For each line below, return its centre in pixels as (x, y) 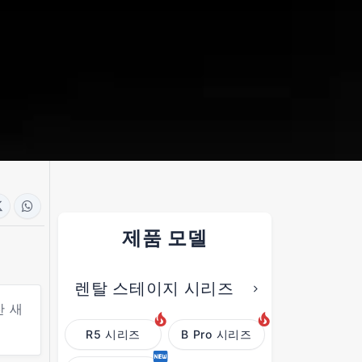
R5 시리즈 (113, 335)
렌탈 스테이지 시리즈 (154, 289)
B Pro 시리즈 (217, 335)
